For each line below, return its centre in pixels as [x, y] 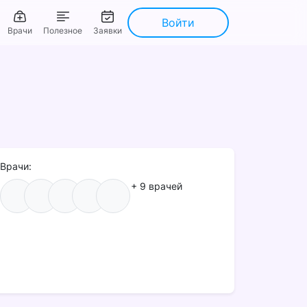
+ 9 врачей [157, 186]
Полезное [63, 31]
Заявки [108, 31]
